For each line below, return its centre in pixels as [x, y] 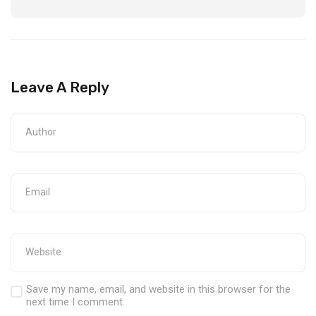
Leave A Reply [60, 87]
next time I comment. [75, 302]
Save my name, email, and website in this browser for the [158, 289]
